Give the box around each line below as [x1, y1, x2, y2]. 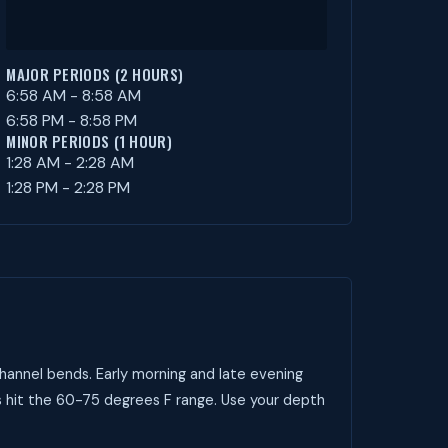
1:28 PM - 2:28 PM [6, 177, 131, 198]
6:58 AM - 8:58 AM [6, 85, 142, 106]
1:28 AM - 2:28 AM [6, 152, 135, 173]
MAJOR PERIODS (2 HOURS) [6, 63, 184, 85]
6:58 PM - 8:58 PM [6, 110, 138, 131]
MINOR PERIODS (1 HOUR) [6, 130, 172, 152]
